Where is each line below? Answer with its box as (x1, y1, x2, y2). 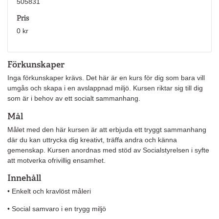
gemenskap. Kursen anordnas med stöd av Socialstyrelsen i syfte (7, 146, 209, 154)
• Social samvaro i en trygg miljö (7, 204, 106, 213)
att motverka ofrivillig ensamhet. (7, 156, 106, 164)
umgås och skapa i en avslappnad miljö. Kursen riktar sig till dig (7, 84, 203, 92)
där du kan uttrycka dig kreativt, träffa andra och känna (7, 135, 177, 144)
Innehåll (7, 172, 41, 184)
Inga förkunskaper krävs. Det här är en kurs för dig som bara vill (7, 74, 205, 82)
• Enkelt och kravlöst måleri (7, 187, 91, 196)
